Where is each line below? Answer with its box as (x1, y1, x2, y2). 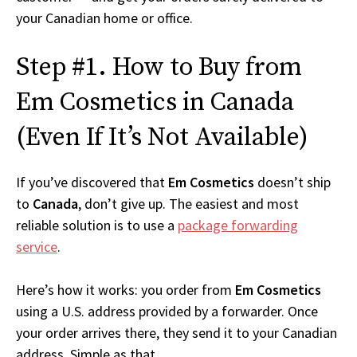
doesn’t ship (254, 173, 331, 192)
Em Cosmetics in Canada (16, 87, 294, 120)
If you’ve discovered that (16, 173, 168, 192)
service (16, 237, 57, 257)
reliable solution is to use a (16, 216, 178, 235)
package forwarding (178, 216, 298, 235)
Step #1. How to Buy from (16, 52, 302, 84)
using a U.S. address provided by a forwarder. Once (16, 302, 318, 321)
